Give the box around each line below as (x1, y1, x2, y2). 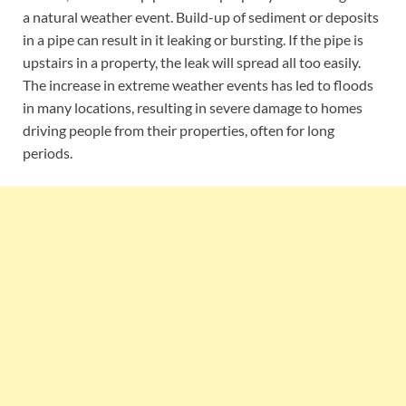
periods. (23, 143, 72, 161)
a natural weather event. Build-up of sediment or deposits (23, 7, 379, 25)
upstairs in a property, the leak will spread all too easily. (23, 53, 361, 71)
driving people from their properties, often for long (23, 121, 334, 139)
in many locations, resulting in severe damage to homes (23, 98, 362, 116)
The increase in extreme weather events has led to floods (23, 75, 373, 93)
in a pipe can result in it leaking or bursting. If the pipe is (23, 30, 363, 48)
